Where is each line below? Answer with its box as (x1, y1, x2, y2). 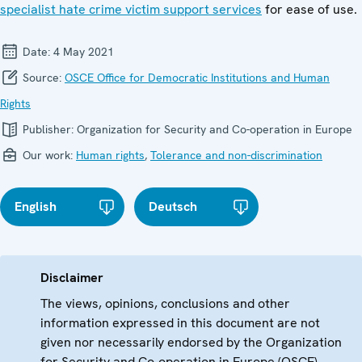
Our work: (19, 148, 76, 163)
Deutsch (149, 198, 198, 216)
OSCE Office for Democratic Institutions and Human (65, 70, 330, 86)
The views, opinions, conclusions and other (40, 295, 290, 313)
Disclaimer (40, 269, 103, 287)
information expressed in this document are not (40, 314, 320, 332)
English (15, 198, 57, 216)
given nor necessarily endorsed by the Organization (40, 334, 342, 351)
